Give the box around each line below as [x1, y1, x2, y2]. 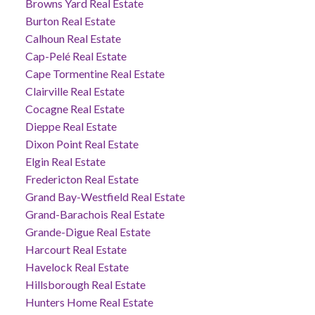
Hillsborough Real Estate [25, 278, 146, 292]
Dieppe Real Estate [25, 120, 117, 134]
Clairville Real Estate [25, 84, 124, 98]
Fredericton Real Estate [25, 172, 139, 186]
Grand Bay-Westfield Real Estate [25, 190, 185, 204]
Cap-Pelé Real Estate [25, 49, 127, 63]
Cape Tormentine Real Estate [25, 67, 165, 81]
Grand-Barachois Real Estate [25, 207, 165, 221]
